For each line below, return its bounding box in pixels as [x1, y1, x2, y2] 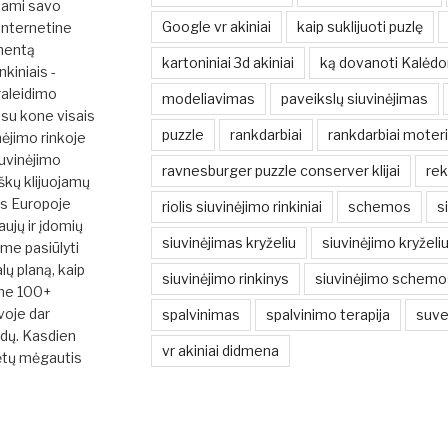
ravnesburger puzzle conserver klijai [161, 162, 400, 180]
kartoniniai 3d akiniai [161, 54, 294, 72]
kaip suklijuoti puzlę [296, 18, 423, 36]
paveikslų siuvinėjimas [280, 90, 428, 108]
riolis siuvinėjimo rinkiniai [161, 198, 322, 216]
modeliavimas [161, 90, 255, 108]
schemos [347, 198, 411, 216]
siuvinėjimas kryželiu [161, 234, 296, 252]
